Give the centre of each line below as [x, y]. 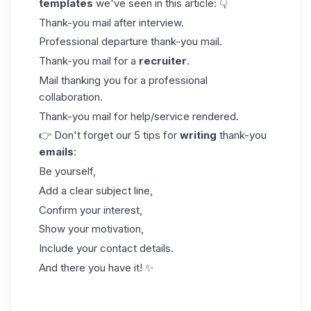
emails [56, 152]
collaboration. [71, 96]
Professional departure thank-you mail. [131, 42]
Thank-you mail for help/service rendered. [139, 116]
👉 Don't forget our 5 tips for [109, 135]
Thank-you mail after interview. [111, 22]
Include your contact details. [106, 248]
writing [198, 135]
